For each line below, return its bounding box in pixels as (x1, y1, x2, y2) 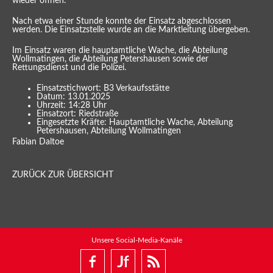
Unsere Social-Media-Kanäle (91, 236, 182, 244)
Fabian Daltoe (12, 138, 64, 147)
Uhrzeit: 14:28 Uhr (37, 101, 107, 110)
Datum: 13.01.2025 (37, 93, 110, 101)
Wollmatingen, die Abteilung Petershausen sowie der (12, 55, 208, 63)
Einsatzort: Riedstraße (37, 110, 118, 118)
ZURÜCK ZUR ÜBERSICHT (12, 171, 113, 180)
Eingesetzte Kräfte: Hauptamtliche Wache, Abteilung (37, 118, 233, 127)
